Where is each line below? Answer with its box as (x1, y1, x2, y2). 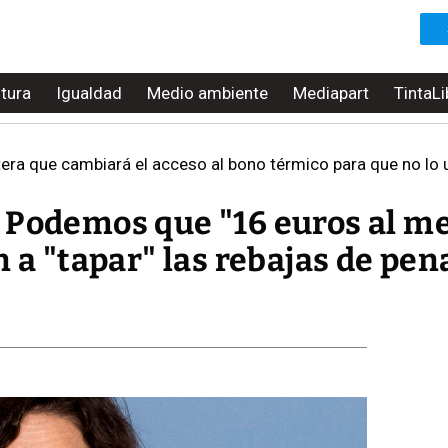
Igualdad (56, 83, 122, 103)
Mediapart (293, 83, 369, 103)
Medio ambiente (147, 83, 268, 103)
